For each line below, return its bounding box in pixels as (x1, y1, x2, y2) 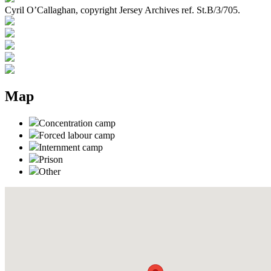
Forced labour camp (39, 129, 115, 140)
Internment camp (39, 142, 103, 152)
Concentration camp (39, 117, 116, 128)
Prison (39, 154, 63, 165)
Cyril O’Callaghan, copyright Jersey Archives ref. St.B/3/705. (5, 4, 240, 15)
